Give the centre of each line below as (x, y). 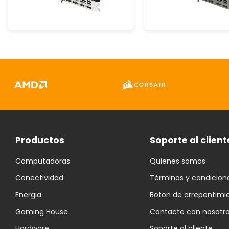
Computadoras (43, 161)
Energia (28, 194)
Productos (40, 140)
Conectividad (39, 178)
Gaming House (42, 211)
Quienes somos (177, 161)
